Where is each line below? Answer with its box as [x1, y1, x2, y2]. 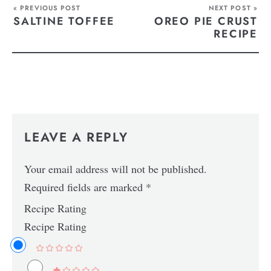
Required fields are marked [24, 180, 146, 195]
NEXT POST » [208, 2, 258, 13]
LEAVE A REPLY [24, 128, 128, 147]
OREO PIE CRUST [154, 13, 258, 29]
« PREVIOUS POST [13, 2, 81, 13]
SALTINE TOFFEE [13, 13, 116, 29]
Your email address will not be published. [24, 162, 207, 177]
